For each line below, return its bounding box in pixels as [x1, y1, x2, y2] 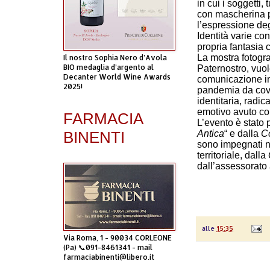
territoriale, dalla [197, 150, 268, 161]
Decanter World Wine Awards [63, 72, 171, 81]
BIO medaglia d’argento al [63, 63, 154, 72]
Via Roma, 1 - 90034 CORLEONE [63, 233, 172, 242]
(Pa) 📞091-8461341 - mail [63, 243, 152, 252]
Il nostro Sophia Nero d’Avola [63, 53, 167, 62]
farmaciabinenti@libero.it [63, 253, 154, 262]
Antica [197, 128, 224, 139]
